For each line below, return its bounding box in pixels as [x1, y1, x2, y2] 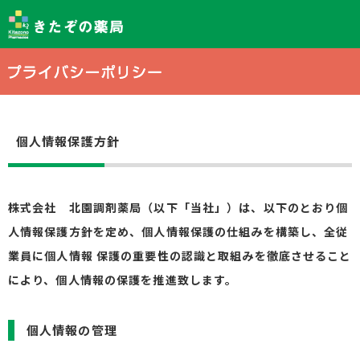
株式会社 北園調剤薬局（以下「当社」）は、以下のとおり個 [8, 199, 349, 215]
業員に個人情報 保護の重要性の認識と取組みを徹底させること [8, 247, 352, 264]
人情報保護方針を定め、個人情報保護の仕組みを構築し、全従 [8, 223, 349, 239]
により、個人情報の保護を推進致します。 [8, 272, 238, 288]
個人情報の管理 [27, 321, 117, 338]
